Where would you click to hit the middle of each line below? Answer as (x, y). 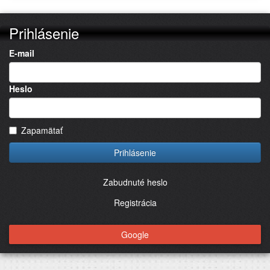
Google (135, 234)
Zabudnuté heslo (135, 182)
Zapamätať (42, 130)
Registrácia (135, 202)
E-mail (22, 53)
